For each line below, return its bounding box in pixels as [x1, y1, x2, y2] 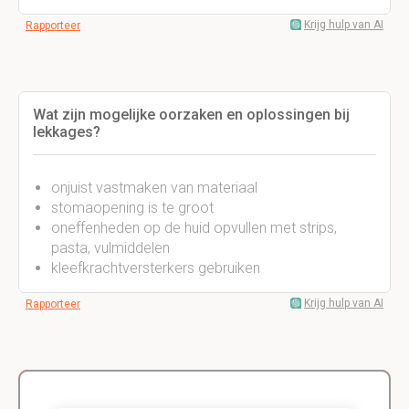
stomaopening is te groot [51, 199, 214, 216]
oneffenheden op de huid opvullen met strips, [51, 219, 337, 236]
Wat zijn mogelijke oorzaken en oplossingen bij [33, 106, 350, 123]
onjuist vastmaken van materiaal [51, 179, 257, 196]
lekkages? [33, 123, 100, 141]
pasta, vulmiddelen [51, 239, 170, 257]
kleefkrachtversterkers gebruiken [51, 259, 260, 277]
